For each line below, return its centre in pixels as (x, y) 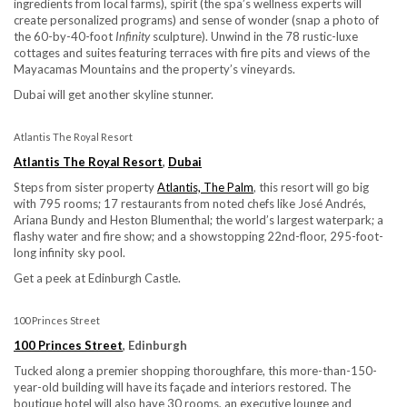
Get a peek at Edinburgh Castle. (97, 278)
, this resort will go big (311, 187)
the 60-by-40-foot (65, 36)
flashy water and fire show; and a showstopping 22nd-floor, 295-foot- (199, 236)
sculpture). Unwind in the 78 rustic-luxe (254, 36)
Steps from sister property (85, 187)
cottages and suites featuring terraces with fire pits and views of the (192, 52)
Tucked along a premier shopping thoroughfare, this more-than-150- (195, 370)
